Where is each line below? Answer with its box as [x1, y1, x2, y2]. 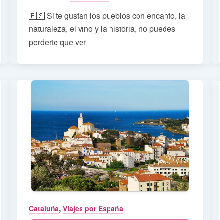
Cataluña [28, 203, 59, 214]
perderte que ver [28, 36, 86, 48]
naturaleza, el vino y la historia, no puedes [28, 23, 175, 35]
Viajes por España [62, 203, 123, 214]
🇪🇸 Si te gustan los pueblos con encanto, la [28, 10, 185, 22]
